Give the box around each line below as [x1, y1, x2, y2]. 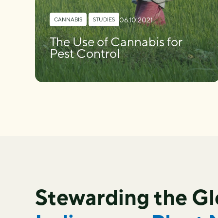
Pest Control [50, 46, 120, 61]
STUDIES [93, 16, 115, 22]
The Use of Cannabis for [50, 34, 182, 49]
